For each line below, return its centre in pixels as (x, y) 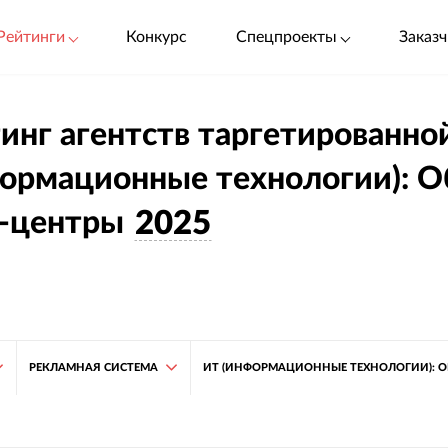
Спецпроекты (287, 36)
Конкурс (156, 36)
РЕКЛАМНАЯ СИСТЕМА (93, 367)
